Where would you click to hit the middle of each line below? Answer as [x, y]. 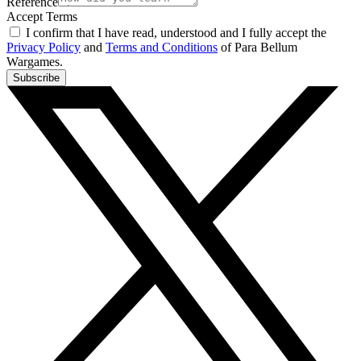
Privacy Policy [44, 48]
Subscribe [36, 78]
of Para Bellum [257, 48]
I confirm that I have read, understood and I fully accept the [176, 33]
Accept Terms [42, 17]
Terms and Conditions [162, 48]
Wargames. [35, 62]
